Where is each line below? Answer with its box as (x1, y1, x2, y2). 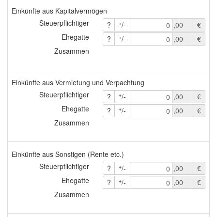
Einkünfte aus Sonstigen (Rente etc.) (12, 149, 124, 159)
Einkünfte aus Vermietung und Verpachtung (12, 77, 144, 87)
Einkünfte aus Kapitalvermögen (12, 5, 107, 15)
